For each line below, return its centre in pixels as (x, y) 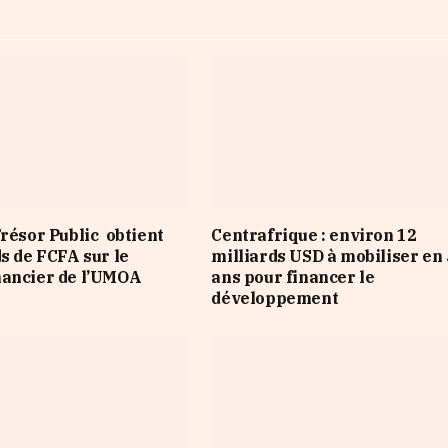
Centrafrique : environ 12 (314, 234)
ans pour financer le (293, 276)
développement (275, 297)
